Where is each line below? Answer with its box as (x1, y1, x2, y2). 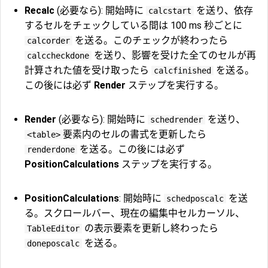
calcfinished (154, 66, 211, 76)
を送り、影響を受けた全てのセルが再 (92, 50, 256, 62)
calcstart (148, 6, 191, 16)
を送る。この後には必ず (77, 144, 185, 156)
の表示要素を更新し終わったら (82, 223, 218, 234)
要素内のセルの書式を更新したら (63, 129, 206, 141)
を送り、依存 (194, 5, 253, 17)
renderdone (27, 145, 75, 155)
